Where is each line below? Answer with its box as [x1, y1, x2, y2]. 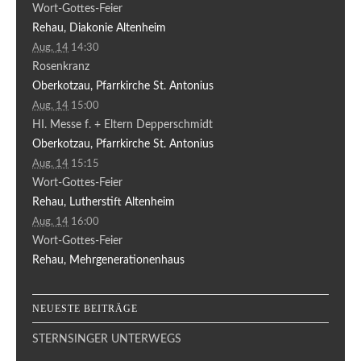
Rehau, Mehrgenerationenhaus [32, 254, 185, 266]
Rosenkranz [32, 60, 89, 73]
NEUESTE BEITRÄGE [32, 302, 138, 314]
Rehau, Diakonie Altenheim [32, 22, 166, 34]
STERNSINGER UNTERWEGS [32, 333, 181, 345]
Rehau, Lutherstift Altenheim [32, 196, 175, 208]
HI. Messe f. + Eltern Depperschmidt [32, 118, 213, 131]
